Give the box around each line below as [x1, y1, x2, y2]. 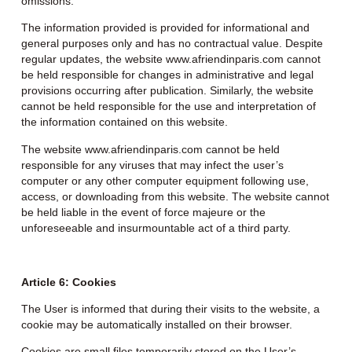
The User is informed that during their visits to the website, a [20, 302, 320, 315]
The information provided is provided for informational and [20, 21, 310, 35]
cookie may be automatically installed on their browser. [20, 317, 292, 331]
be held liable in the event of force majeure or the [20, 205, 266, 218]
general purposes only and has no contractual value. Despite [20, 37, 323, 50]
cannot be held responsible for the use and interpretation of [20, 100, 316, 113]
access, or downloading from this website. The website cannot [20, 189, 329, 203]
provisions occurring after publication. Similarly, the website [20, 84, 313, 97]
